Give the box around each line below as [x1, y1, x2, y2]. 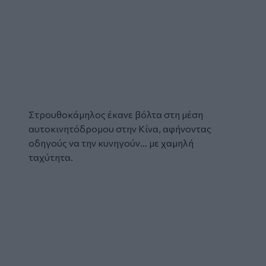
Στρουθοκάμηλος [28, 108, 106, 120]
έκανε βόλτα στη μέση [106, 108, 203, 120]
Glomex [28, 165, 62, 177]
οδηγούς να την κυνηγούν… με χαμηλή [28, 137, 194, 148]
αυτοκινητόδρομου [28, 122, 114, 134]
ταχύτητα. [28, 151, 73, 163]
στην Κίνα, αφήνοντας [114, 122, 211, 134]
